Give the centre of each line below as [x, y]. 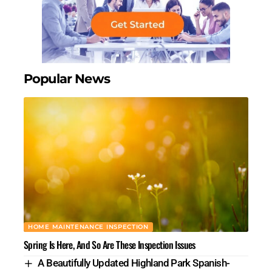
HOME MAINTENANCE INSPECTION [88, 226]
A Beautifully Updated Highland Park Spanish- [134, 263]
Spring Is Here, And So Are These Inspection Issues [110, 244]
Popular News [67, 78]
